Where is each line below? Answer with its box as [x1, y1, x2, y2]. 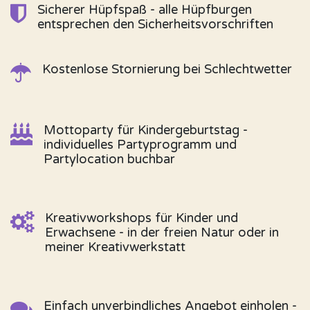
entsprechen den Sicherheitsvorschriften [37, 17, 273, 32]
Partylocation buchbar [44, 152, 175, 167]
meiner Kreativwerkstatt [45, 239, 185, 255]
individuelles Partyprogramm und [44, 137, 237, 152]
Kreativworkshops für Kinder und [45, 210, 238, 226]
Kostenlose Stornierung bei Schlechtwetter [42, 62, 292, 77]
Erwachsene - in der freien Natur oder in [45, 225, 279, 240]
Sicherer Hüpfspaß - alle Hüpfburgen [37, 2, 252, 17]
